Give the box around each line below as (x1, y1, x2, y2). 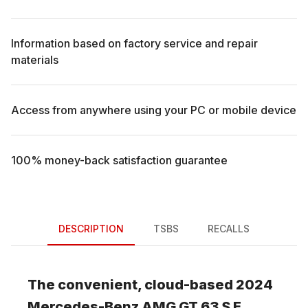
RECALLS (208, 223, 250, 235)
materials (11, 52, 58, 67)
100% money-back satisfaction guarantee (11, 153, 228, 167)
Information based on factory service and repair (11, 36, 258, 50)
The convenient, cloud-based (27, 276, 236, 293)
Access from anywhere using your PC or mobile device (11, 102, 296, 117)
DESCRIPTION (58, 223, 124, 235)
